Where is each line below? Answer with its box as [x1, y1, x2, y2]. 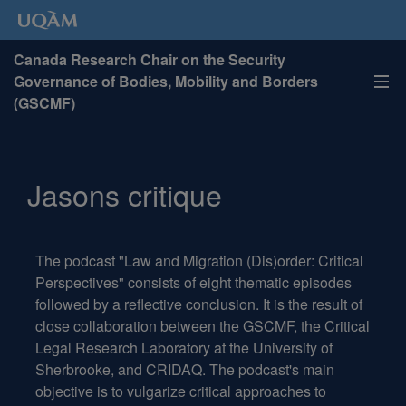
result [312, 294, 347, 314]
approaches [235, 381, 311, 401]
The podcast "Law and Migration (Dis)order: [35, 250, 314, 271]
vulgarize [127, 381, 186, 401]
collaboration [73, 315, 157, 336]
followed [35, 294, 90, 314]
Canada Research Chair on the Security [14, 49, 285, 70]
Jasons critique [27, 173, 222, 215]
